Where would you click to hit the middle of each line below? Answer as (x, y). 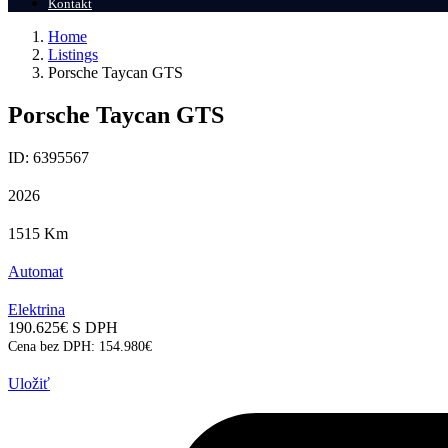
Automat (35, 271)
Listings (73, 54)
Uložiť (29, 383)
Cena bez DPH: (53, 346)
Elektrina (36, 309)
